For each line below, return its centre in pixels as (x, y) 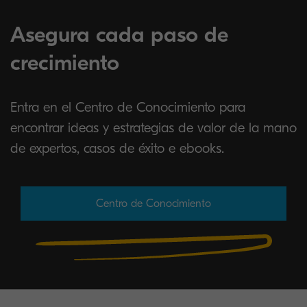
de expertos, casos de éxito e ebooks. (117, 148)
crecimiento (65, 63)
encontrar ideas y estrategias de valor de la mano (153, 128)
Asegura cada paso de (119, 35)
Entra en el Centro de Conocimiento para (128, 107)
